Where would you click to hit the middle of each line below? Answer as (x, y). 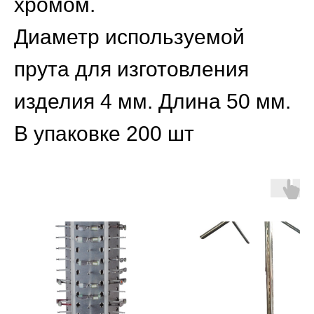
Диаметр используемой (129, 36)
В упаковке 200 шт (104, 133)
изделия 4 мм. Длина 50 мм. (152, 101)
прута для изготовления (131, 69)
